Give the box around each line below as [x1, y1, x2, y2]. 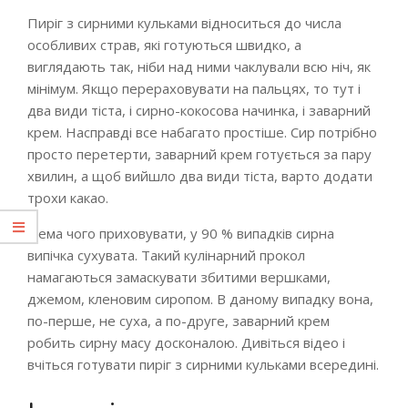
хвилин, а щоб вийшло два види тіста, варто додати [27, 167, 372, 185]
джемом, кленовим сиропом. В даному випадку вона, [27, 290, 373, 308]
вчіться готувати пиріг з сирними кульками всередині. [27, 355, 379, 373]
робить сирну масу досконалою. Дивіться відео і [27, 333, 345, 352]
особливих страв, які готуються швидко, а [27, 36, 301, 54]
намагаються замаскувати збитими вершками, [27, 268, 331, 286]
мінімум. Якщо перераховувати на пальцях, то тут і [27, 79, 361, 97]
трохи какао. [27, 189, 108, 207]
